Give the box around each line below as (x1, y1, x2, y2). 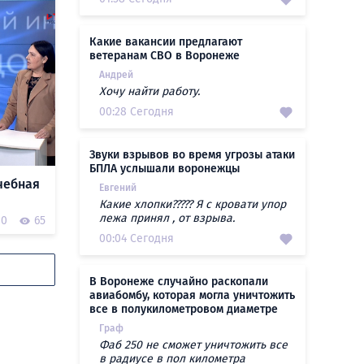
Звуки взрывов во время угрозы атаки (89, 148, 295, 162)
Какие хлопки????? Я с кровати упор (99, 197, 286, 211)
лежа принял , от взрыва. (99, 211, 235, 225)
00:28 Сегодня (99, 105, 174, 119)
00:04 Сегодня (99, 232, 174, 245)
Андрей (99, 69, 133, 80)
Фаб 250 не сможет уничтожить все (99, 338, 288, 352)
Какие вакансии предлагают (89, 35, 242, 49)
